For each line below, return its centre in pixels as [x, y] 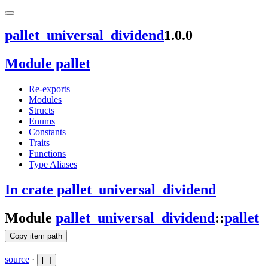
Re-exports [49, 89]
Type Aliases [53, 164]
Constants [47, 132]
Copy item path [36, 236]
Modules [45, 99]
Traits [39, 142]
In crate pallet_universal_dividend [110, 189]
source [17, 260]
